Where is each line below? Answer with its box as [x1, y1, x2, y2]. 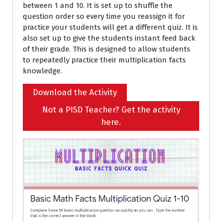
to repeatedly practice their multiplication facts [23, 55, 186, 64]
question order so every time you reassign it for [23, 12, 185, 21]
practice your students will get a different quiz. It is [23, 23, 198, 32]
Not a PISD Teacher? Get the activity [42, 105, 180, 114]
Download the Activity [33, 87, 117, 97]
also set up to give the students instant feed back [23, 34, 195, 43]
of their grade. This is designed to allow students [23, 45, 190, 54]
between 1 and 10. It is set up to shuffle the [23, 1, 172, 10]
